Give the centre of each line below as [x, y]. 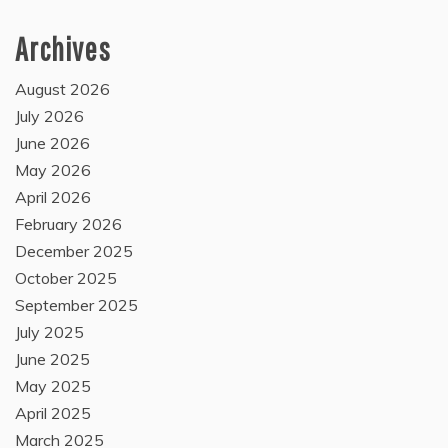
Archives [63, 49]
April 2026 [53, 197]
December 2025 [74, 251]
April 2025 [53, 413]
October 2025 [66, 278]
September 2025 [76, 305]
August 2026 [62, 89]
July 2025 [49, 332]
